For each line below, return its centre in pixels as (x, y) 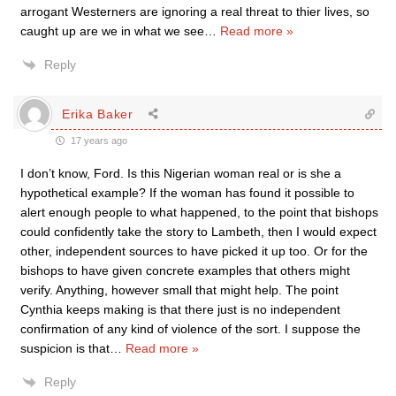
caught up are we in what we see (112, 31)
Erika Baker (98, 114)
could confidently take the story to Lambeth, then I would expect (198, 232)
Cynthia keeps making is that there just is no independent (180, 309)
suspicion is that (65, 348)
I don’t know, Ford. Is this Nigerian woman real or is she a (181, 173)
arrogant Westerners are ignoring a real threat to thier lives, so (195, 11)
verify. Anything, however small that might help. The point (179, 290)
